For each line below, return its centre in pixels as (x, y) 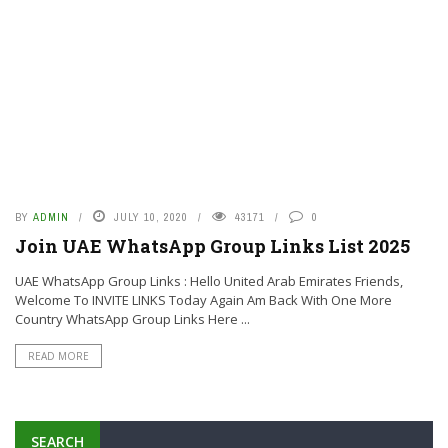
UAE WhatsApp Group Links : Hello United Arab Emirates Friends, (209, 281)
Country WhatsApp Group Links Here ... (132, 319)
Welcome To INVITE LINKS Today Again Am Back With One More (203, 300)
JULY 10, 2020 (151, 217)
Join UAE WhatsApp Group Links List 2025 (212, 246)
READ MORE (58, 356)
